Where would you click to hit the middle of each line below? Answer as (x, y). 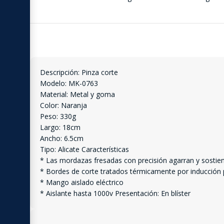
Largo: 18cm (60, 127)
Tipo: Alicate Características (84, 149)
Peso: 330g (58, 116)
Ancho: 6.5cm (62, 138)
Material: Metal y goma (77, 94)
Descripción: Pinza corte (79, 72)
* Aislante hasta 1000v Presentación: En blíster (115, 193)
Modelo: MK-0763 (69, 83)
